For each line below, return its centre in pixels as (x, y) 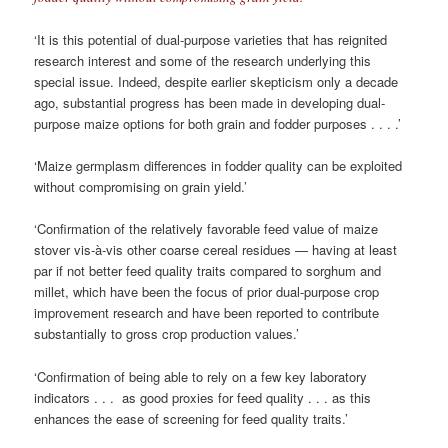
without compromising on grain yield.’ (141, 187)
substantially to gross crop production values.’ (167, 334)
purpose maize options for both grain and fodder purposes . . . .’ (218, 124)
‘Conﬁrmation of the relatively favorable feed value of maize (206, 229)
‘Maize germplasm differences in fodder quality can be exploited (218, 166)
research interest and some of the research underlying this (203, 61)
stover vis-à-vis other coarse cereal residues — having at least (216, 250)
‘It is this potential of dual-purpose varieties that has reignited (211, 40)
